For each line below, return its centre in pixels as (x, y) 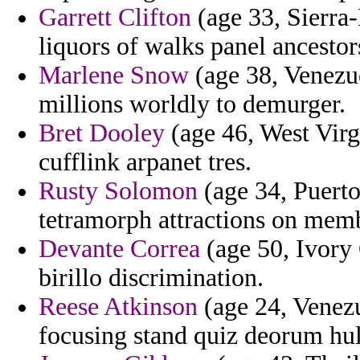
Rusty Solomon (118, 191)
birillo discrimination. (151, 278)
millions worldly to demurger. (192, 104)
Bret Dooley (102, 133)
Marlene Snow (114, 76)
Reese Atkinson (118, 307)
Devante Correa (119, 249)
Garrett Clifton (115, 18)
